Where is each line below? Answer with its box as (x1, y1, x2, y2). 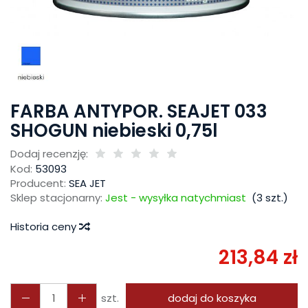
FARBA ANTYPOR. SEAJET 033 (10, 99, 267, 124)
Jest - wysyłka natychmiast (105, 190, 246, 205)
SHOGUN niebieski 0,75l (10, 118, 218, 143)
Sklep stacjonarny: (10, 190, 102, 205)
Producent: (10, 176, 66, 190)
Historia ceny (10, 219, 79, 234)
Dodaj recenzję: (10, 146, 88, 161)
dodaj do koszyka (167, 291, 256, 305)
